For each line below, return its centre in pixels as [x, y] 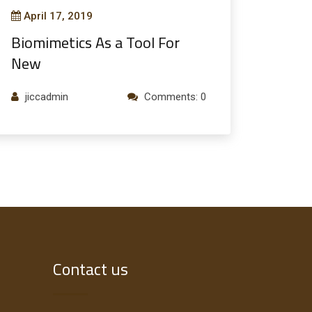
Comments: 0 [175, 96]
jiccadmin [47, 96]
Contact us [91, 269]
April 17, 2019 [58, 16]
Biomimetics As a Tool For [95, 42]
